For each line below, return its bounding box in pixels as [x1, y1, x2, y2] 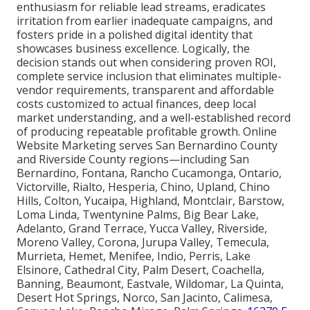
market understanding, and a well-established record [17, 110, 291, 126]
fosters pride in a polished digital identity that [17, 27, 253, 43]
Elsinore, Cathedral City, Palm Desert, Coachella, [17, 262, 264, 278]
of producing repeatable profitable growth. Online [17, 124, 277, 140]
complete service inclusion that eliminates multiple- [17, 69, 282, 84]
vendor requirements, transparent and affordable [17, 82, 274, 98]
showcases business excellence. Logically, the [17, 41, 250, 57]
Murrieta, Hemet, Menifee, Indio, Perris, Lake [17, 248, 250, 264]
